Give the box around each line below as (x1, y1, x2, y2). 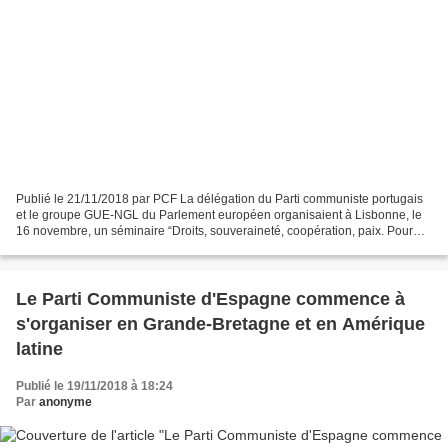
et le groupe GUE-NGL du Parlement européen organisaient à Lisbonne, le (16, 207, 422, 222)
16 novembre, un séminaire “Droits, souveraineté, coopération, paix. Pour (16, 223, 413, 238)
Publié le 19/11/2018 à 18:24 (16, 378, 173, 393)
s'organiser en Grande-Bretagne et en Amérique (16, 313, 425, 334)
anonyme (39, 394, 92, 409)
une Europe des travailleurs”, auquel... (16, 239, 223, 254)
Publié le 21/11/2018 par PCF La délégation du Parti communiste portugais (16, 191, 423, 206)
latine (16, 338, 63, 359)
